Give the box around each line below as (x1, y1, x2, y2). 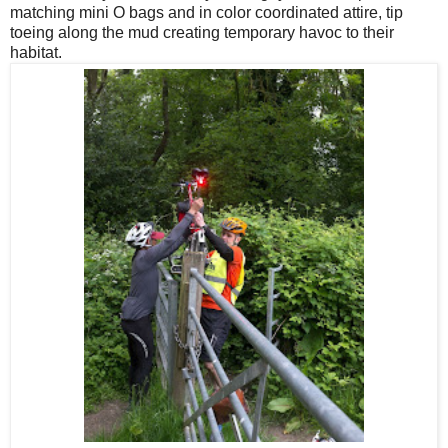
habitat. (10, 43, 62, 61)
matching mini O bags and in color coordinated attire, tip (10, 3, 403, 21)
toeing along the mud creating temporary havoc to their (10, 23, 394, 41)
